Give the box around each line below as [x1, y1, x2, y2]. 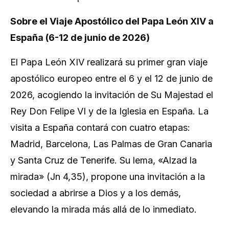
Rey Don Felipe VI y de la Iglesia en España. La [10, 106, 209, 117]
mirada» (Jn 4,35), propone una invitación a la [10, 171, 205, 182]
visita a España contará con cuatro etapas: [10, 122, 190, 133]
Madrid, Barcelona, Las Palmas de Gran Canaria [10, 139, 212, 150]
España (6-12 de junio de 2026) [10, 32, 150, 43]
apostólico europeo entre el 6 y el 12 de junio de [10, 73, 213, 84]
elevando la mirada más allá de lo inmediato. [10, 204, 197, 215]
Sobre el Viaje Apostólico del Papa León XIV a [10, 16, 214, 27]
